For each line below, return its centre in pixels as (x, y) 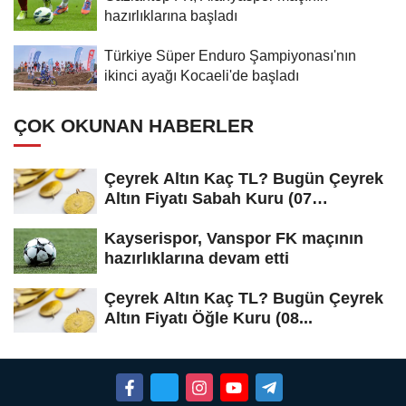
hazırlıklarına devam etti (197, 258)
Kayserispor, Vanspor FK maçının (234, 238)
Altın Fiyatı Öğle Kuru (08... (208, 318)
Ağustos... (144, 218)
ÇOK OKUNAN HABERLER (134, 125)
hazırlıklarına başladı (171, 15)
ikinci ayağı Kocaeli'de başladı (202, 75)
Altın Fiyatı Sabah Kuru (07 (208, 198)
